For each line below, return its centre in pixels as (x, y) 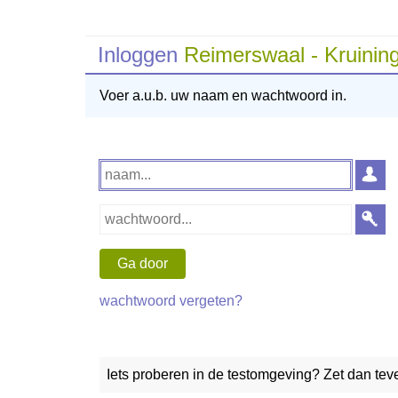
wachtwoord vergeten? (171, 300)
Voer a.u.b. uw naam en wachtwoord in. (223, 96)
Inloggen (141, 55)
